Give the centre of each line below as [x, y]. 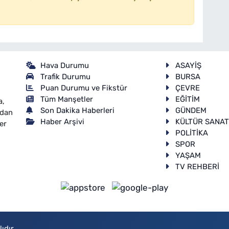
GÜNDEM [191, 110]
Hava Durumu [65, 65]
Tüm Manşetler [67, 99]
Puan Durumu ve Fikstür [84, 88]
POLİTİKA [192, 133]
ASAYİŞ [189, 65]
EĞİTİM [188, 99]
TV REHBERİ [198, 166]
